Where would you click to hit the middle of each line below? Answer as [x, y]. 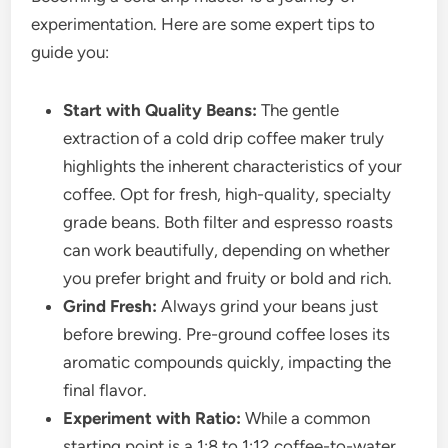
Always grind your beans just [268, 306]
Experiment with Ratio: [152, 418]
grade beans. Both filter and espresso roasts [228, 222]
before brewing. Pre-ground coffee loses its [227, 334]
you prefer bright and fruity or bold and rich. [228, 278]
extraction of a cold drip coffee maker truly [224, 138]
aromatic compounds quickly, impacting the [227, 362]
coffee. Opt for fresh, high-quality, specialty [227, 194]
